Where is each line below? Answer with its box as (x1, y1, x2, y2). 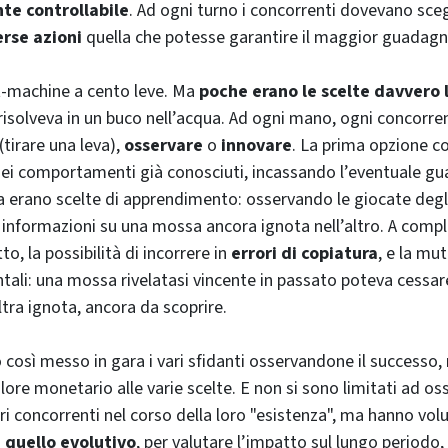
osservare (124, 132, 203, 158)
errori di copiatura (231, 240, 378, 266)
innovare (221, 132, 292, 158)
